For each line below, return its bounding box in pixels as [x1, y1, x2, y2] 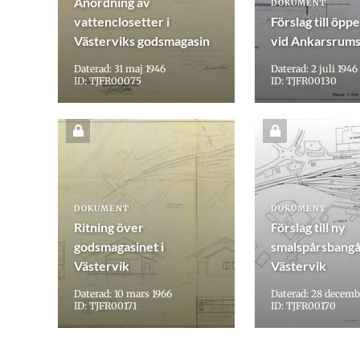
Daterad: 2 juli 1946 [271, 63, 358, 76]
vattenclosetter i [74, 14, 170, 30]
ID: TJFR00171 [74, 300, 137, 313]
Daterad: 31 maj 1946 [74, 63, 166, 76]
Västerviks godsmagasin [74, 33, 210, 49]
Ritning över [74, 219, 144, 235]
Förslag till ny [271, 219, 346, 235]
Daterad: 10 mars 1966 [74, 288, 172, 301]
